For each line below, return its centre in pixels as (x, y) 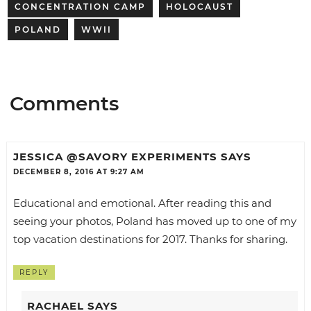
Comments (64, 103)
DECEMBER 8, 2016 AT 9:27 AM (78, 172)
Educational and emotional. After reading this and (142, 203)
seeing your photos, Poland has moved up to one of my (154, 221)
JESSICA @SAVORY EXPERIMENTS (115, 157)
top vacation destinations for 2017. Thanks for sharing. (150, 239)
